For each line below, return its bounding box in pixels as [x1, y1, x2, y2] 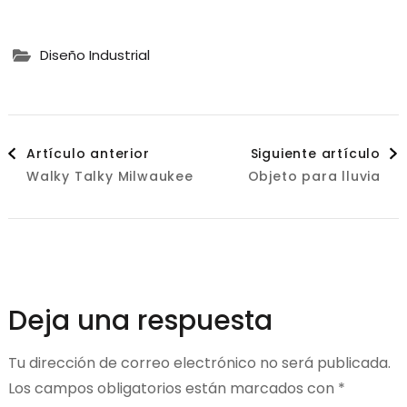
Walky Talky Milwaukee [25, 166, 194, 185]
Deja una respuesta [7, 301, 273, 340]
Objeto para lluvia [247, 166, 382, 185]
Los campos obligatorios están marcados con [7, 377, 338, 399]
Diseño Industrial [39, 45, 150, 65]
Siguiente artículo [250, 144, 382, 163]
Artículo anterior [25, 144, 150, 163]
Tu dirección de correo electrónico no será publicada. [7, 352, 391, 373]
